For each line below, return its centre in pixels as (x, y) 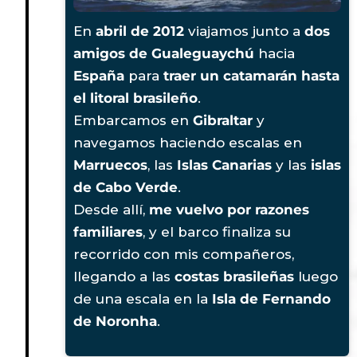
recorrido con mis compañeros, (184, 254)
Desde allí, (111, 209)
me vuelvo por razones (229, 209)
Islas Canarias (224, 165)
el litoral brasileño (135, 98)
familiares (108, 231)
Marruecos (110, 165)
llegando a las (124, 276)
